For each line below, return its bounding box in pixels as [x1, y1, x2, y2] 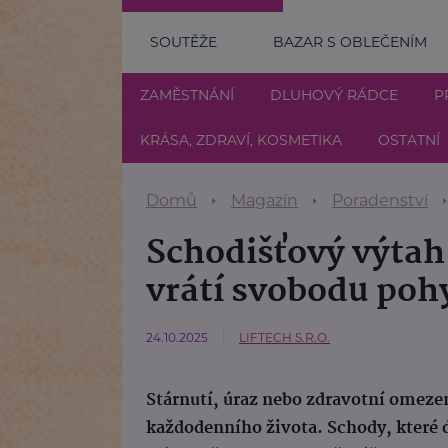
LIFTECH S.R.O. [239, 329, 330, 345]
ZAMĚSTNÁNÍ [140, 85, 234, 104]
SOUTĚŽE [150, 32, 217, 51]
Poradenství [332, 190, 428, 210]
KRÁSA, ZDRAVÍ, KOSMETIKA [140, 130, 342, 149]
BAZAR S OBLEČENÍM [273, 32, 427, 51]
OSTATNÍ [378, 130, 440, 149]
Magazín [231, 190, 298, 210]
